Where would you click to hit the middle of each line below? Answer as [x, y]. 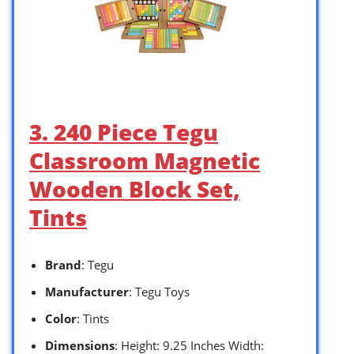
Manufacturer [87, 292]
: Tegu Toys [159, 292]
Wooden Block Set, [135, 189]
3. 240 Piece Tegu [124, 132]
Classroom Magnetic [145, 161]
